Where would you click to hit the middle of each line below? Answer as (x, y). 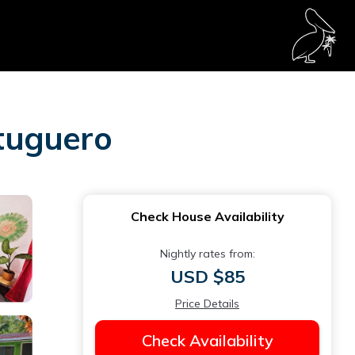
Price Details (207, 303)
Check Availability (207, 340)
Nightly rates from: (207, 254)
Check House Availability (207, 216)
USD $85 (207, 277)
